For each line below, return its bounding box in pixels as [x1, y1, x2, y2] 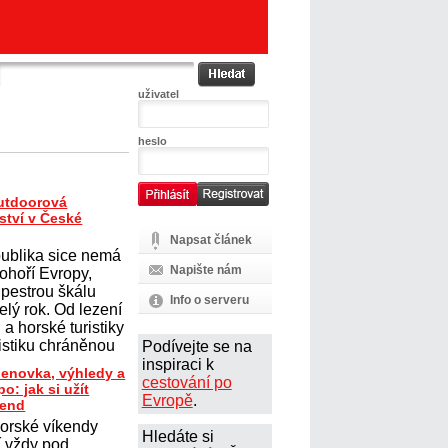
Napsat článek [169, 233, 252, 247]
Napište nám [169, 263, 242, 277]
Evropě [141, 392, 193, 409]
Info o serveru [169, 293, 249, 307]
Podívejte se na [141, 338, 252, 355]
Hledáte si [141, 428, 214, 445]
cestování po [141, 374, 232, 391]
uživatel [137, 88, 179, 100]
